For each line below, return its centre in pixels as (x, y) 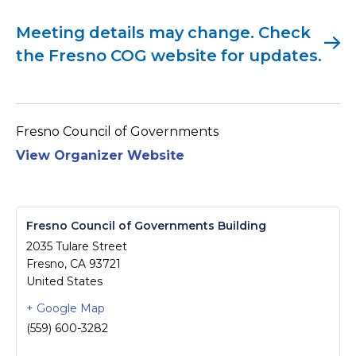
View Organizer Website (100, 156)
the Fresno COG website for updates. (169, 55)
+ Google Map (66, 308)
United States (64, 281)
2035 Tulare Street (77, 246)
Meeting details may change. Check (163, 32)
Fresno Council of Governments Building (146, 225)
